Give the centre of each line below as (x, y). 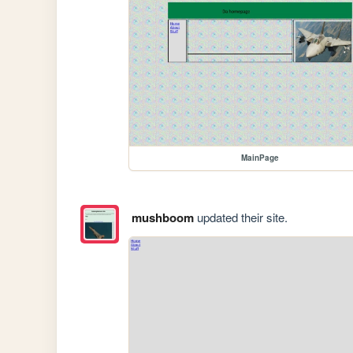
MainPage (260, 158)
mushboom (162, 218)
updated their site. (240, 217)
